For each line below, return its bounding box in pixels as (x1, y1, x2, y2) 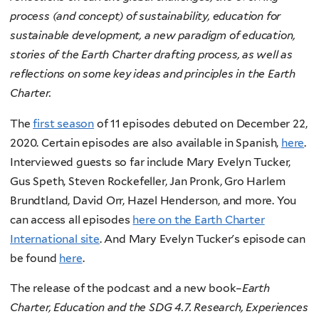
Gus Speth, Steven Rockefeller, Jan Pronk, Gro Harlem (10, 174, 286, 188)
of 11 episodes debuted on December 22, (94, 116, 308, 130)
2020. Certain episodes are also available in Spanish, (10, 135, 281, 150)
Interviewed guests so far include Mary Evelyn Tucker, (10, 155, 291, 169)
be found (10, 251, 60, 265)
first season (33, 116, 95, 130)
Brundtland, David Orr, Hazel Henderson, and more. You (10, 193, 297, 207)
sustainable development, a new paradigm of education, (10, 28, 296, 43)
